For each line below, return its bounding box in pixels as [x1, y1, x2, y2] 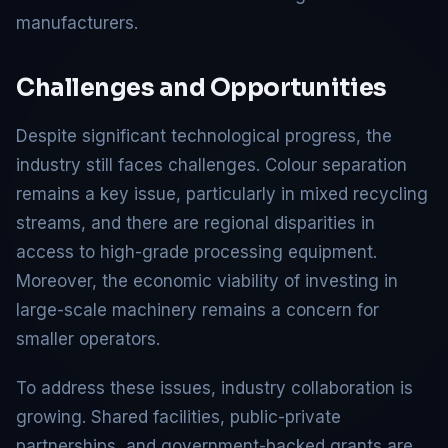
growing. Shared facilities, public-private [16, 406, 341, 427]
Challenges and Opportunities [16, 72, 387, 103]
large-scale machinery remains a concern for [16, 299, 379, 320]
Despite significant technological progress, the [16, 125, 392, 146]
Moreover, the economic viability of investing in [16, 270, 398, 291]
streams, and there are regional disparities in [16, 212, 375, 233]
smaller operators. [16, 328, 160, 349]
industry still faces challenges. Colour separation [16, 154, 407, 175]
